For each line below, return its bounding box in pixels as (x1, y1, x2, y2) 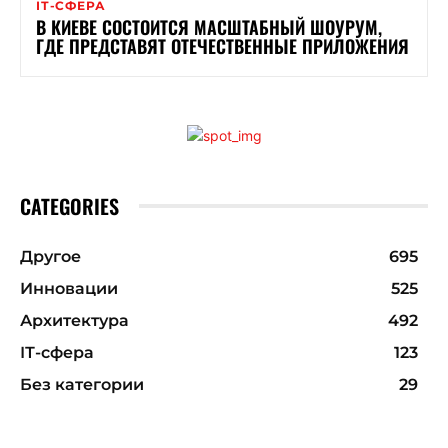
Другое (20, 246, 81, 266)
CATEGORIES (20, 190, 119, 221)
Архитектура (20, 310, 129, 330)
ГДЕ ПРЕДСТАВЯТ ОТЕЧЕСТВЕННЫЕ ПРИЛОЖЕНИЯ (36, 32, 409, 59)
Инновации (20, 278, 118, 298)
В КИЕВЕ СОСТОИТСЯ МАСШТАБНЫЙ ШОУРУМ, (36, 13, 382, 40)
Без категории (20, 374, 144, 394)
